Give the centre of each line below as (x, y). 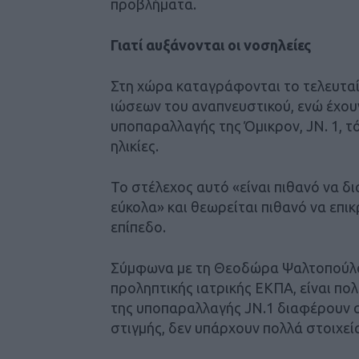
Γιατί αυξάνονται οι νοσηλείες (211, 44)
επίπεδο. (138, 226)
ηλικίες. (135, 145)
